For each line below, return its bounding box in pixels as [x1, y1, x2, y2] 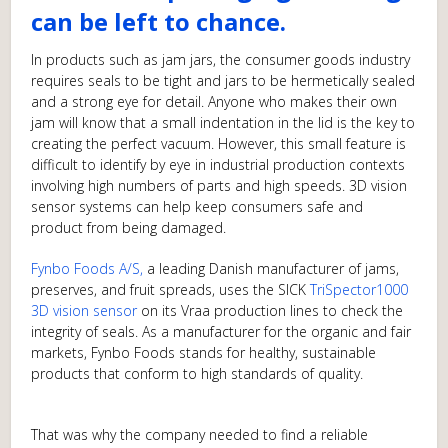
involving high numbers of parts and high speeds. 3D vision [31, 176, 408, 195]
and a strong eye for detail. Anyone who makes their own [31, 92, 398, 111]
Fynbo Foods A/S [31, 259, 141, 278]
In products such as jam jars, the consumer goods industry [31, 50, 411, 69]
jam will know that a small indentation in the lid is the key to [31, 113, 416, 132]
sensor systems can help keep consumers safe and [31, 197, 364, 216]
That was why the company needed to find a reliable [31, 425, 369, 444]
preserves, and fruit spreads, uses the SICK [31, 280, 311, 299]
